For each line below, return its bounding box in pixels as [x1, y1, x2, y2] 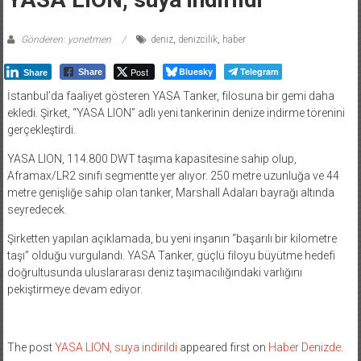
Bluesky [178, 64, 213, 77]
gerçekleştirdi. [6, 122, 76, 136]
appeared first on [176, 340, 268, 354]
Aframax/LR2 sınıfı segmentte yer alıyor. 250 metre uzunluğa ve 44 [6, 168, 339, 182]
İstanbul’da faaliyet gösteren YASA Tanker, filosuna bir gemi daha [6, 89, 334, 102]
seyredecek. [6, 202, 67, 216]
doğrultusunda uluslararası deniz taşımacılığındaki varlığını [6, 265, 302, 279]
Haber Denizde [268, 340, 341, 354]
